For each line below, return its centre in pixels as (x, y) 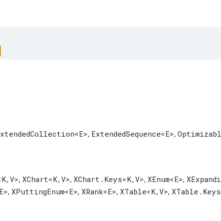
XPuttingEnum (38, 192)
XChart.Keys (98, 179)
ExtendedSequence (126, 134)
